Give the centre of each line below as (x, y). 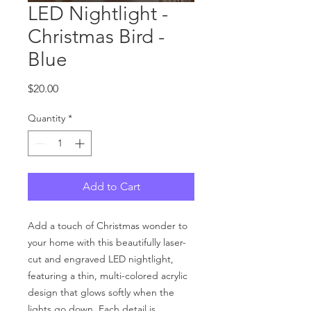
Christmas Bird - (96, 36)
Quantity (47, 118)
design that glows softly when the (101, 292)
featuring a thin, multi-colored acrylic (108, 275)
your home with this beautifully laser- (107, 242)
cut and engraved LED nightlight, (101, 259)
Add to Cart (111, 186)
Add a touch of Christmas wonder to (108, 225)
